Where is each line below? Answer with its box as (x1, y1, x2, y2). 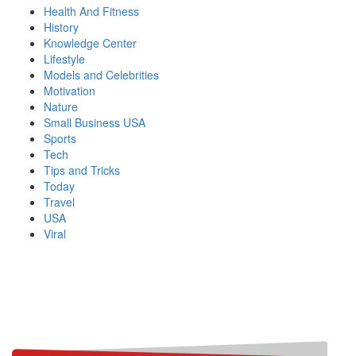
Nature (44, 99, 78, 115)
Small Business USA (44, 114, 145, 131)
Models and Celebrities (44, 67, 159, 83)
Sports (44, 130, 76, 147)
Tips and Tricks (44, 162, 120, 179)
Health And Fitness (44, 3, 139, 20)
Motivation (44, 83, 95, 99)
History (44, 19, 79, 36)
